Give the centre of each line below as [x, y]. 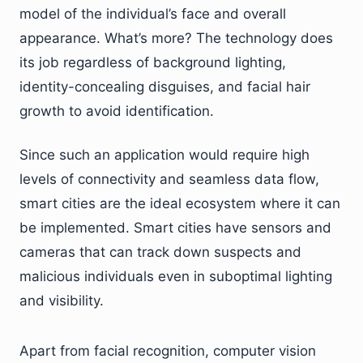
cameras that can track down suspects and [160, 252]
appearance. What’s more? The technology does [176, 38]
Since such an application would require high [164, 154]
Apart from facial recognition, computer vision [168, 350]
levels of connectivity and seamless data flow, [169, 179]
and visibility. [62, 300]
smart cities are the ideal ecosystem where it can [180, 203]
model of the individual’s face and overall [153, 13]
